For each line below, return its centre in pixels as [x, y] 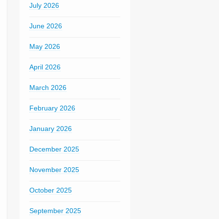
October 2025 [50, 190]
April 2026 [45, 67]
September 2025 [55, 211]
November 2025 [54, 170]
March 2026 [48, 88]
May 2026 [44, 46]
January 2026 [50, 129]
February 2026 [52, 108]
